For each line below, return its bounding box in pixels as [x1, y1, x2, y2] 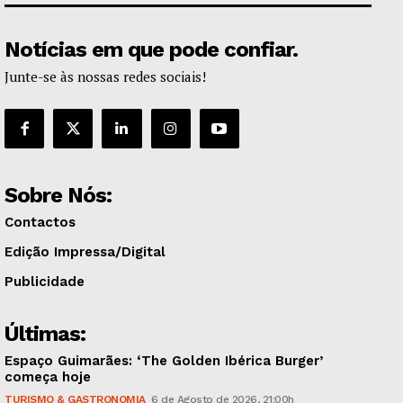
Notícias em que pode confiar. [4, 37, 298, 63]
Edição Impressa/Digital [4, 244, 166, 261]
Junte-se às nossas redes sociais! [4, 67, 206, 86]
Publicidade [4, 273, 85, 291]
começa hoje [4, 369, 91, 386]
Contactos [4, 214, 76, 231]
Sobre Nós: [4, 183, 112, 209]
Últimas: [4, 321, 85, 347]
